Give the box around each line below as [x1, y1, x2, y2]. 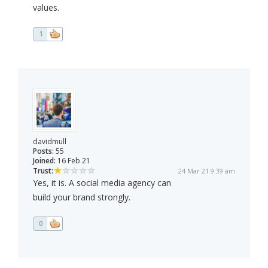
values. [33, 2, 59, 14]
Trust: [33, 166, 53, 176]
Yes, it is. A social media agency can [33, 177, 171, 189]
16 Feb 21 [56, 156, 90, 166]
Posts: [33, 146, 54, 157]
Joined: [33, 156, 56, 166]
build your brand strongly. [33, 191, 130, 203]
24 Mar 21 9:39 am [178, 166, 235, 176]
